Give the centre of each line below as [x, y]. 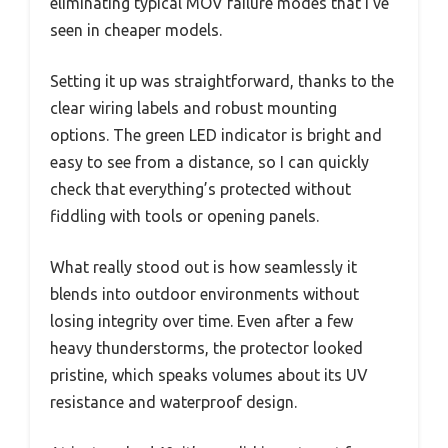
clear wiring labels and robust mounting [193, 107]
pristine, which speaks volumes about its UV [209, 374]
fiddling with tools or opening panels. [184, 215]
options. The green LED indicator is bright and [216, 134]
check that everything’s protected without [200, 188]
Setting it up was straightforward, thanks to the [222, 80]
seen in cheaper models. [136, 29]
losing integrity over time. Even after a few [201, 320]
